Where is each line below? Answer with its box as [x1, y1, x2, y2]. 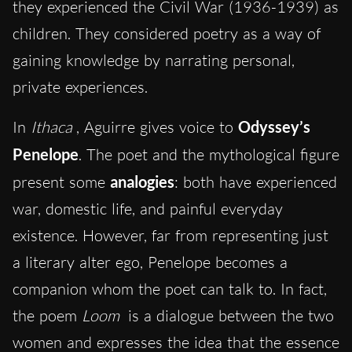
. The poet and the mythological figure [79, 145, 339, 165]
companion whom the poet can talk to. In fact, [13, 279, 327, 299]
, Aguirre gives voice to [76, 117, 238, 137]
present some [13, 172, 110, 192]
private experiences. [13, 77, 152, 97]
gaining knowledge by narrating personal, [13, 50, 295, 71]
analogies [110, 172, 174, 192]
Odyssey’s [238, 117, 310, 137]
